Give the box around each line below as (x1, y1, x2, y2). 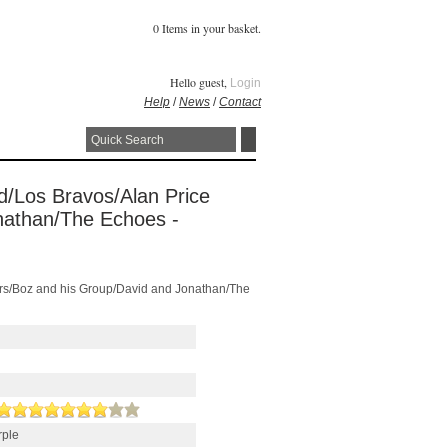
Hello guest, (170, 74, 230, 90)
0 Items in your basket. (153, 20, 261, 36)
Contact (219, 95, 261, 109)
